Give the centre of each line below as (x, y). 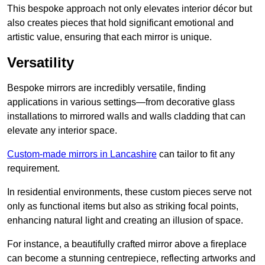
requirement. (33, 169)
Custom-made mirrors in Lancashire (82, 154)
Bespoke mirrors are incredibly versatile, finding (106, 88)
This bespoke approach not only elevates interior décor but (130, 9)
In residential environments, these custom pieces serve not (129, 192)
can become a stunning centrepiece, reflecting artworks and (131, 258)
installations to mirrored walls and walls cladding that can (126, 117)
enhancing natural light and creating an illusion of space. (125, 221)
